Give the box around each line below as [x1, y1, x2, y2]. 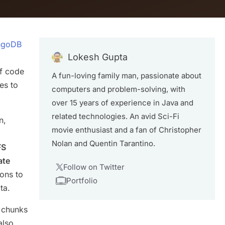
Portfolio [66, 176, 97, 185]
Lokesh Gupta [68, 52, 128, 62]
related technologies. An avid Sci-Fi [52, 111, 179, 121]
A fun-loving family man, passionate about [52, 71, 201, 80]
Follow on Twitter [63, 162, 125, 172]
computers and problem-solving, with [52, 84, 185, 94]
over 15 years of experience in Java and [52, 98, 193, 107]
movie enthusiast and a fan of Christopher [52, 125, 201, 135]
